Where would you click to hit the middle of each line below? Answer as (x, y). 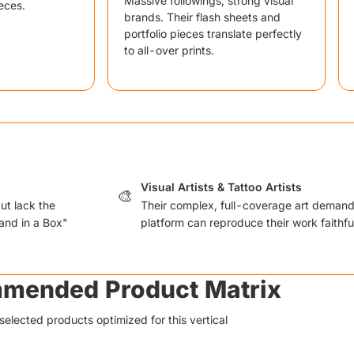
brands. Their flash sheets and (202, 17)
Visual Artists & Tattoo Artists (221, 187)
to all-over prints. (169, 50)
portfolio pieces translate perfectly (213, 34)
